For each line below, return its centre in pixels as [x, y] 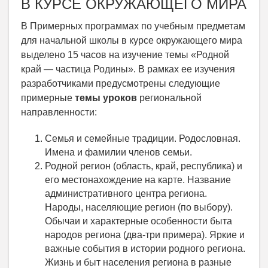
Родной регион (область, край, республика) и [144, 166]
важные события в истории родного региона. [145, 249]
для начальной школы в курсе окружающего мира [132, 40]
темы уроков [106, 98]
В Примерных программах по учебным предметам [133, 26]
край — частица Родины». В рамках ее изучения [128, 69]
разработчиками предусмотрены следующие [121, 83]
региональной [169, 98]
